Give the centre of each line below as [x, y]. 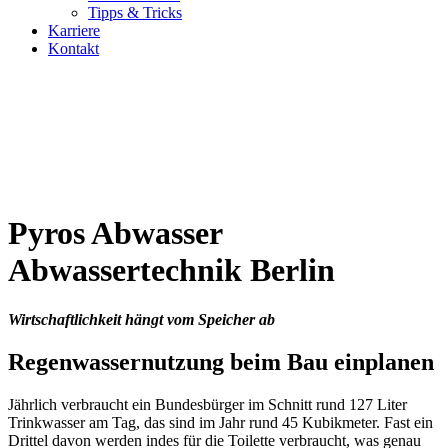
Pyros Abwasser [115, 233]
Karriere [74, 30]
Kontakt [73, 48]
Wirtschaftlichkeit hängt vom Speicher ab [141, 319]
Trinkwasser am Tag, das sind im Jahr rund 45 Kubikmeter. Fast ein [220, 422]
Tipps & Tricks [135, 12]
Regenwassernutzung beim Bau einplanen [221, 361]
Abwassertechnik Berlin [171, 270]
